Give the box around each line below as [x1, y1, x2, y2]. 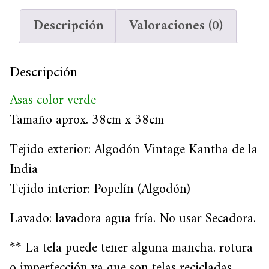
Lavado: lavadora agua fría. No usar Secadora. [10, 207, 256, 231]
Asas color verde [10, 88, 96, 112]
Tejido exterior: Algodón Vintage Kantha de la [10, 138, 258, 162]
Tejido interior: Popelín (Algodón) [10, 177, 190, 201]
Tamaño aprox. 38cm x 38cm [10, 108, 164, 132]
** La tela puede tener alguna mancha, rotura [10, 236, 253, 260]
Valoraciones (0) [129, 14, 223, 38]
